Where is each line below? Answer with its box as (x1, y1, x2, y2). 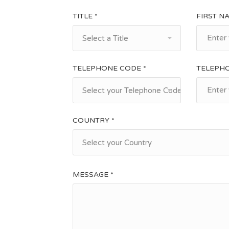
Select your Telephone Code (82, 85, 182, 95)
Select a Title (82, 33, 128, 43)
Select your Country (82, 138, 152, 147)
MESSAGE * (73, 170, 113, 179)
